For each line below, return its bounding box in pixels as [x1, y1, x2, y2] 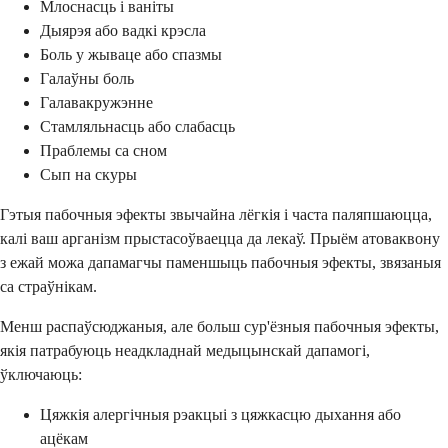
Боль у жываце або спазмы [40, 46, 222, 64]
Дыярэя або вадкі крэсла [40, 22, 206, 40]
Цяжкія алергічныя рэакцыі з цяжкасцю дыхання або [40, 406, 401, 424]
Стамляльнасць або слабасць [40, 118, 235, 136]
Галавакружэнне [40, 94, 153, 112]
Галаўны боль [40, 70, 134, 88]
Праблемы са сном [40, 142, 167, 160]
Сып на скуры [40, 166, 137, 184]
